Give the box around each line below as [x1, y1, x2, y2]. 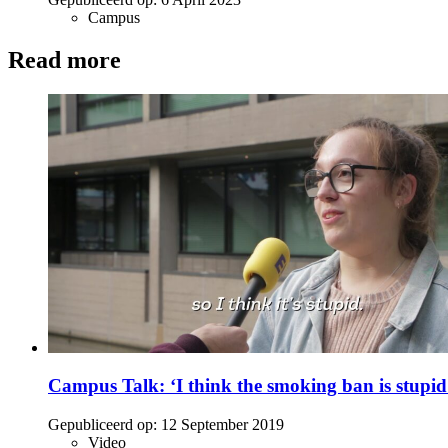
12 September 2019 [161, 416, 284, 434]
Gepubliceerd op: [48, 416, 157, 434]
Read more [8, 46, 121, 73]
